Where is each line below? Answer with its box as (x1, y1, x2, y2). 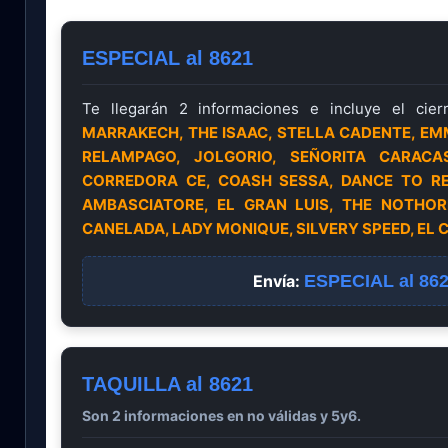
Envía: (253, 271, 304, 292)
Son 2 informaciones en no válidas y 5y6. (82, 407, 361, 425)
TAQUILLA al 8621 (82, 373, 253, 396)
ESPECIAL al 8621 (82, 47, 253, 70)
